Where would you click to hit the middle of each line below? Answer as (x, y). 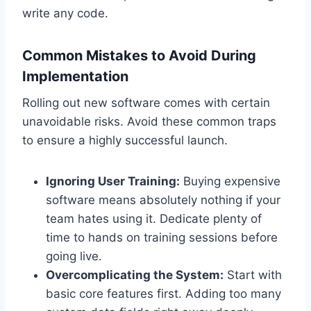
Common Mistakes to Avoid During (139, 55)
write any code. (65, 13)
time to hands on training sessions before (162, 237)
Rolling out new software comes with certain (146, 102)
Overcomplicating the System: (135, 275)
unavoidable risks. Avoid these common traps (149, 121)
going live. (74, 256)
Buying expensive (230, 181)
